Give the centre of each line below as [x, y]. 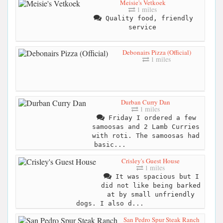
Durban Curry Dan [146, 102]
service [142, 27]
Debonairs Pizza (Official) [157, 53]
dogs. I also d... [110, 204]
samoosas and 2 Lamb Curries [146, 127]
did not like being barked [151, 186]
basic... [110, 145]
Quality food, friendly [147, 18]
